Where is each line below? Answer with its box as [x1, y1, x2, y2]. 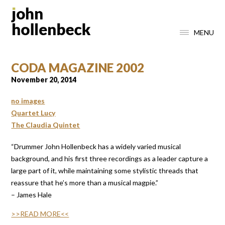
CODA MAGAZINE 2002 [11, 60, 145, 75]
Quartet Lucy [11, 108, 56, 118]
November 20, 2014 [11, 75, 77, 84]
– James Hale [11, 190, 52, 199]
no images [11, 96, 45, 105]
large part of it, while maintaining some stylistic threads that [11, 166, 199, 175]
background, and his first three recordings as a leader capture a [11, 154, 208, 163]
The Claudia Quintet [11, 121, 80, 130]
